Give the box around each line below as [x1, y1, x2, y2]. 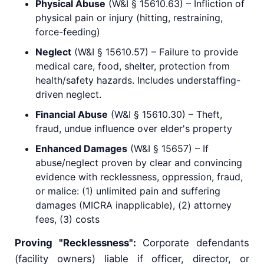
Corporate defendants [136, 237, 250, 249]
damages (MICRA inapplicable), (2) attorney [35, 199, 232, 212]
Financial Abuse [35, 108, 108, 121]
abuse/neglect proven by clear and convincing [35, 157, 242, 169]
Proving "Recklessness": [15, 237, 136, 249]
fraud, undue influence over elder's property [35, 123, 232, 135]
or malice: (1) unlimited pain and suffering [35, 185, 220, 197]
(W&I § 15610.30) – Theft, [108, 108, 222, 121]
